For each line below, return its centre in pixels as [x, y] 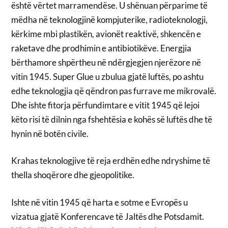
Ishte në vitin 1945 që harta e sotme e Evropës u [100, 202]
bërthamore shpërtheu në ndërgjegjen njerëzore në [106, 62]
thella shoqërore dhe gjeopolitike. [73, 175]
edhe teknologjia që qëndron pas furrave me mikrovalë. [114, 91]
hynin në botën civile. [50, 133]
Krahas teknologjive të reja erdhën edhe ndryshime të [111, 161]
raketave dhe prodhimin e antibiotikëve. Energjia [102, 48]
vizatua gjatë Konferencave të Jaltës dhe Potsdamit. [108, 216]
